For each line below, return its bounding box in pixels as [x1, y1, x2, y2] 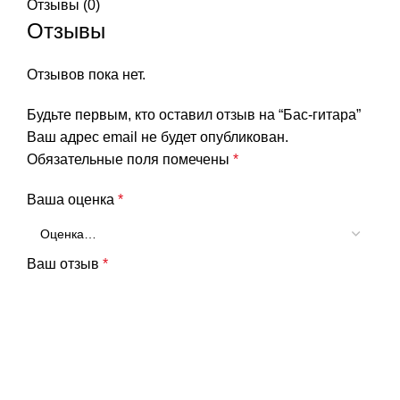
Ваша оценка [27, 191, 118, 207]
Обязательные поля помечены [27, 151, 233, 167]
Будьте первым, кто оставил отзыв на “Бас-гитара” [27, 106, 361, 122]
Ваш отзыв [27, 255, 103, 271]
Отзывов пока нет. [27, 66, 146, 82]
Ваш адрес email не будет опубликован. [27, 129, 288, 145]
